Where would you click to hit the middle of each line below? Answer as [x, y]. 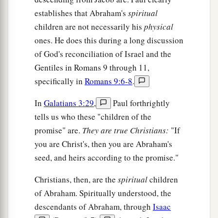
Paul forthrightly [140, 103]
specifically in [60, 81]
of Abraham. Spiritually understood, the [103, 193]
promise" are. [58, 130]
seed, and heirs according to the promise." [107, 158]
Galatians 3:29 [69, 103]
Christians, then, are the [76, 180]
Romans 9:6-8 [109, 81]
